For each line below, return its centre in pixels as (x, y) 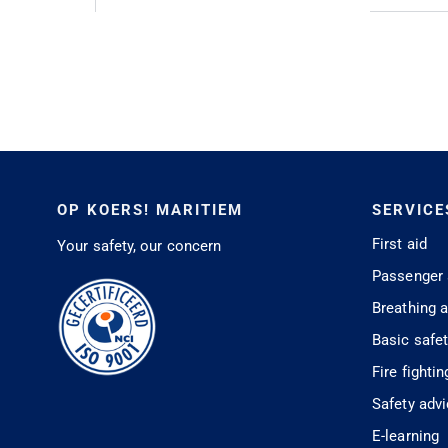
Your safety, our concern (139, 246)
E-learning (405, 436)
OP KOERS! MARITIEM (150, 210)
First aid (399, 244)
